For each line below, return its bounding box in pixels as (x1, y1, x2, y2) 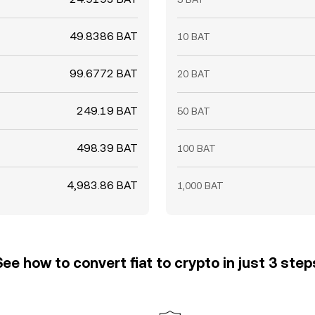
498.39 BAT (77, 141, 138, 155)
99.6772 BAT (70, 67, 138, 80)
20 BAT (177, 68, 210, 79)
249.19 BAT (77, 104, 138, 117)
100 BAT (177, 143, 216, 154)
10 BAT (177, 31, 210, 42)
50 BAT (177, 105, 210, 117)
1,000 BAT (177, 180, 224, 191)
